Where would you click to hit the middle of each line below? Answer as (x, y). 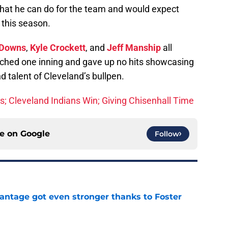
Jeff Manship (134, 48)
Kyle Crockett (58, 48)
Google (35, 134)
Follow (167, 134)
